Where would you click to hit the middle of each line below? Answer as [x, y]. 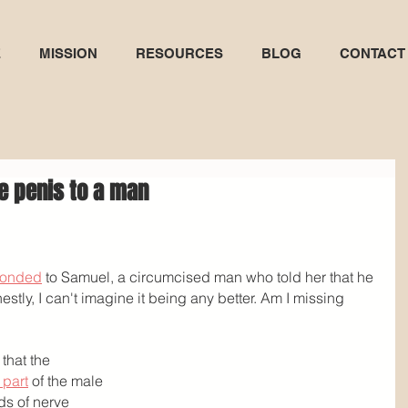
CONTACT [372, 53]
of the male [67, 381]
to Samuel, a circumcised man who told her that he [209, 277]
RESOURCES [179, 53]
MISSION [68, 53]
